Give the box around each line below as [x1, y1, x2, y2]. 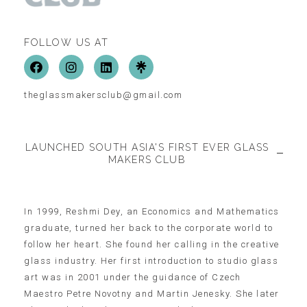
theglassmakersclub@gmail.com [24, 89, 182, 100]
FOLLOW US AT [24, 36, 108, 48]
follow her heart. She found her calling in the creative [24, 238, 280, 249]
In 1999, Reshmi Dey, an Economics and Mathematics [24, 206, 280, 217]
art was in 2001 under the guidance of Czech [24, 271, 241, 282]
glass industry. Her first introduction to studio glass [24, 255, 278, 266]
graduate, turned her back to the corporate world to [24, 222, 273, 233]
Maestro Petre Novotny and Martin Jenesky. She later [24, 288, 280, 299]
